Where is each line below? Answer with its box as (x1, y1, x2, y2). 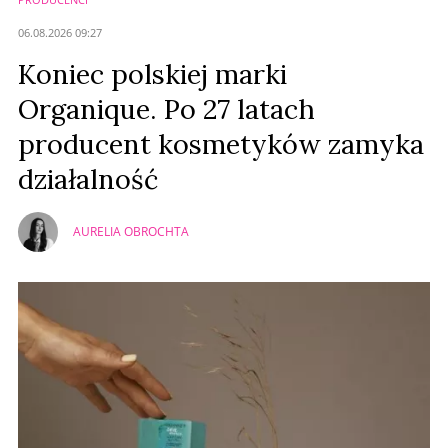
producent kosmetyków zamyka (18, 126, 424, 161)
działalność (18, 161, 158, 196)
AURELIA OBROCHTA (73, 223, 189, 241)
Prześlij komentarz (179, 50, 269, 65)
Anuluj (209, 13, 239, 28)
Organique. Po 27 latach (18, 91, 315, 126)
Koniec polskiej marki (18, 56, 287, 91)
